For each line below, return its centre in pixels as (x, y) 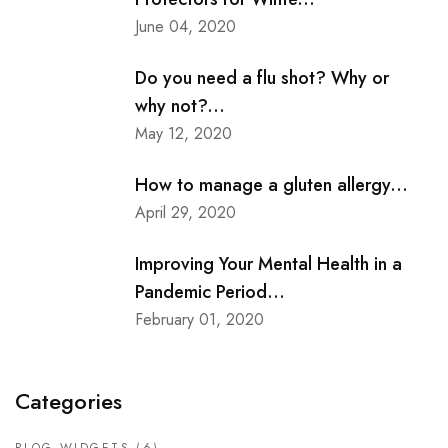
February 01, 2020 (199, 320)
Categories (68, 401)
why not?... (180, 106)
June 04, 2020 (185, 27)
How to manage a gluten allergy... (271, 185)
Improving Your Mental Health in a (268, 264)
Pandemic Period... (210, 292)
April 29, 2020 (185, 213)
